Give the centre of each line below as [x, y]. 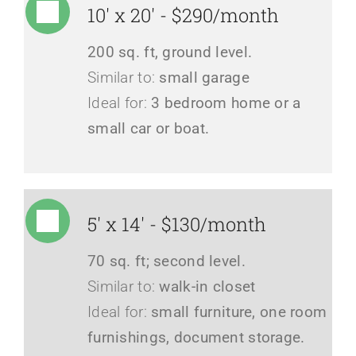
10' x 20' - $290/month [183, 15]
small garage [204, 77]
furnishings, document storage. [196, 337]
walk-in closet [207, 286]
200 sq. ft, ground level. [170, 52]
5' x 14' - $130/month [176, 224]
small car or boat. [148, 128]
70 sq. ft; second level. [166, 261]
